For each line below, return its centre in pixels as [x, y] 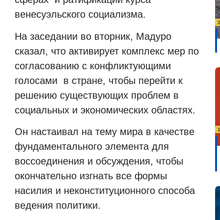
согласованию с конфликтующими [94, 66]
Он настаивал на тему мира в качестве [105, 132]
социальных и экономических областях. [105, 110]
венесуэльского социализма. [80, 14]
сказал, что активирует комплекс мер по [107, 51]
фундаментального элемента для [92, 147]
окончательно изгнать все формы [91, 176]
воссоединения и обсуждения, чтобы [99, 161]
